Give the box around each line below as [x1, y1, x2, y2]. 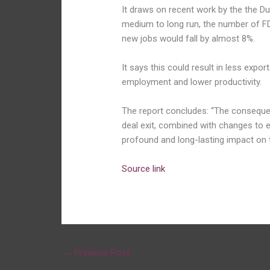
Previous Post [72, 247, 130, 259]
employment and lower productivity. [122, 77, 262, 88]
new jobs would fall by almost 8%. [122, 33, 256, 45]
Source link [122, 163, 166, 175]
